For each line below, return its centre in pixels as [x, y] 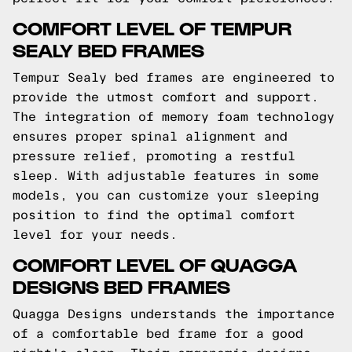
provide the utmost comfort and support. [166, 97]
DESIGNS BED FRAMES [121, 286]
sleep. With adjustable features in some [166, 176]
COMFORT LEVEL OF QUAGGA [155, 264]
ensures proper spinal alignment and [150, 136]
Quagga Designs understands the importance [174, 314]
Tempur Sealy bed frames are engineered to [174, 77]
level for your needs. [95, 235]
